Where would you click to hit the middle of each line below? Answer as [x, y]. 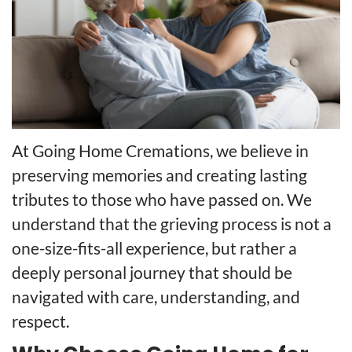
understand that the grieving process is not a [172, 224]
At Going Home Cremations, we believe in [160, 151]
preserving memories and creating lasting [159, 175]
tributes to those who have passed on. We [162, 200]
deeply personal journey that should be [152, 273]
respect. [40, 321]
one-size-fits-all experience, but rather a [154, 248]
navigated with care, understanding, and [156, 297]
